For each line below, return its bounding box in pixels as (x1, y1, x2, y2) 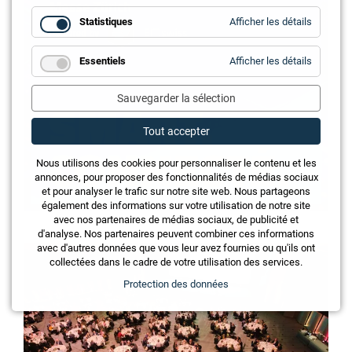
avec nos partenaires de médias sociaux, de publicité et (53, 214, 299, 225)
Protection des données (123, 278, 229, 290)
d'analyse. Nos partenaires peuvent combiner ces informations (38, 228, 314, 240)
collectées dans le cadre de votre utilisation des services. (49, 256, 302, 268)
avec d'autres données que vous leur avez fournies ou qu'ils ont (37, 242, 315, 254)
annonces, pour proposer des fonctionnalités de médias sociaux (34, 171, 318, 183)
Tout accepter (142, 125, 210, 137)
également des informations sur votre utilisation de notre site (42, 200, 310, 211)
